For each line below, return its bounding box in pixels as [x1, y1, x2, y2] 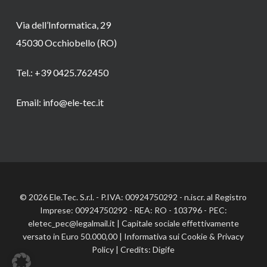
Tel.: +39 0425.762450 [15, 67, 108, 78]
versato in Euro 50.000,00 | [23, 231, 125, 241]
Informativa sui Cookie [124, 231, 208, 241]
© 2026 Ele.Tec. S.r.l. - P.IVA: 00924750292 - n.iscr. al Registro [20, 192, 247, 202]
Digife [153, 244, 175, 254]
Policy [92, 244, 114, 254]
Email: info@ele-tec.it [15, 97, 104, 108]
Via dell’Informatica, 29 [15, 19, 111, 30]
